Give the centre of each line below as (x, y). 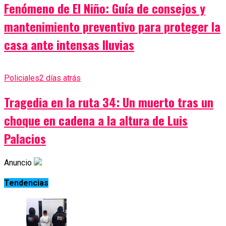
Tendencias (26, 183)
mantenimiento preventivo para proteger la (112, 26)
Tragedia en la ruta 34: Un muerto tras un (109, 102)
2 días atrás (60, 78)
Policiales (22, 78)
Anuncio (18, 162)
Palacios (25, 138)
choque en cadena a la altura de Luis (96, 120)
